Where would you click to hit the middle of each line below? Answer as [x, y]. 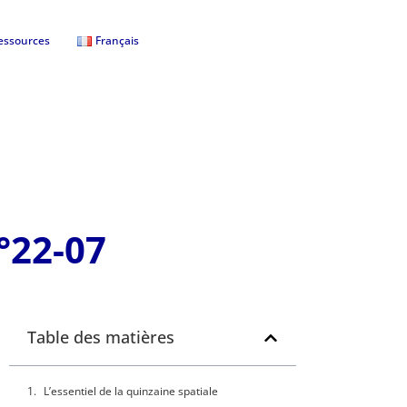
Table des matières [101, 338]
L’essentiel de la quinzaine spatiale [131, 392]
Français [117, 40]
